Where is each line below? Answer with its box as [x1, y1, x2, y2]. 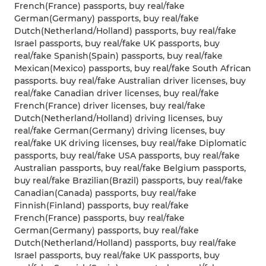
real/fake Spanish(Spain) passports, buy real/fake [14, 50, 223, 62]
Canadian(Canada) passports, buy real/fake [14, 188, 197, 199]
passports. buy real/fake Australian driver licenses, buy [14, 75, 246, 87]
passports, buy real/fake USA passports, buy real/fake [14, 150, 240, 161]
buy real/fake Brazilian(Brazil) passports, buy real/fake [14, 175, 243, 186]
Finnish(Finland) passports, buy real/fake [14, 200, 189, 211]
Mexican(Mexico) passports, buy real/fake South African [14, 63, 251, 74]
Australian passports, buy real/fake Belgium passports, [14, 163, 246, 174]
